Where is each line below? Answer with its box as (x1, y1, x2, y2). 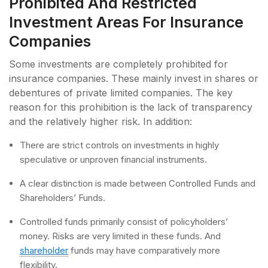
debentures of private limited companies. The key (9, 86, 233, 99)
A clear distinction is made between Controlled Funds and (20, 177, 255, 189)
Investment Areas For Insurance (9, 13, 243, 31)
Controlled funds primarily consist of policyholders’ (20, 215, 228, 227)
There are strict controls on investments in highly (20, 139, 219, 151)
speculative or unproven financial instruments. (20, 153, 209, 165)
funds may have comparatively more (68, 244, 220, 256)
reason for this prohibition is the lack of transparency (9, 100, 252, 113)
